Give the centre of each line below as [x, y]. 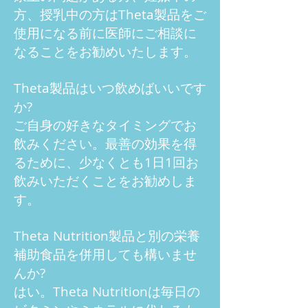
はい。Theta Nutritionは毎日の [107, 291]
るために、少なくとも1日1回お [106, 162]
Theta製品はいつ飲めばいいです [110, 88]
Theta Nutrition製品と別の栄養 [107, 236]
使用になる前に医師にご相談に [105, 33]
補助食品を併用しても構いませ [105, 254]
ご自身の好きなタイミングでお [105, 125]
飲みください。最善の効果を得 [105, 144]
